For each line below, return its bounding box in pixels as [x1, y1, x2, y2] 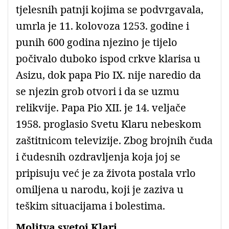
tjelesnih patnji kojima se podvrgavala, [16, 2, 203, 16]
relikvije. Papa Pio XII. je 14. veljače [16, 100, 186, 114]
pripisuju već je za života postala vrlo [16, 166, 196, 180]
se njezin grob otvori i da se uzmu [16, 84, 179, 98]
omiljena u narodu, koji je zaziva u [16, 182, 184, 196]
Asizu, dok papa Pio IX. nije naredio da [16, 67, 201, 82]
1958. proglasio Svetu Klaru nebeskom [16, 117, 201, 131]
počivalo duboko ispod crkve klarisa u [16, 51, 200, 65]
